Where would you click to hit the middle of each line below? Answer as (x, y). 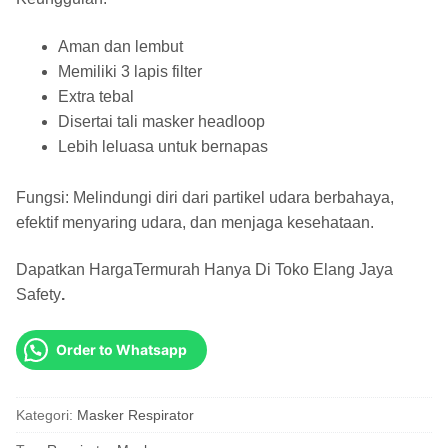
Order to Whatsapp (121, 350)
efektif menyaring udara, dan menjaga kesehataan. (195, 222)
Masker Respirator (135, 414)
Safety (38, 295)
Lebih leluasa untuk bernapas (162, 146)
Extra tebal (95, 96)
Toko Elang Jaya (334, 270)
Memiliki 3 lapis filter (129, 71)
